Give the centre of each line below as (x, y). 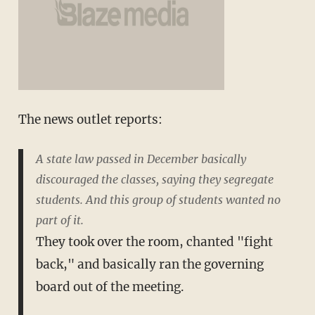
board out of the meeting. (110, 287)
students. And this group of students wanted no (158, 199)
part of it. (59, 220)
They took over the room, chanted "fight (154, 242)
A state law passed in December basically (141, 159)
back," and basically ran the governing (149, 264)
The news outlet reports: (90, 119)
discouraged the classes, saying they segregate (154, 179)
